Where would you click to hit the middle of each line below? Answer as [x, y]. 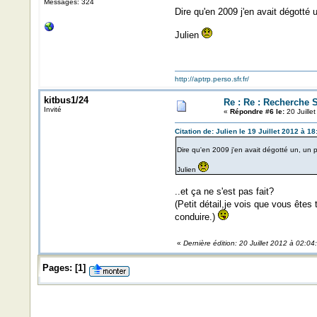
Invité [52, 109]
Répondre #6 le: [257, 111]
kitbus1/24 [66, 100]
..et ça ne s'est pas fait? [224, 191]
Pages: [57, 268]
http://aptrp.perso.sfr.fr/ [212, 79]
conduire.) [196, 217]
